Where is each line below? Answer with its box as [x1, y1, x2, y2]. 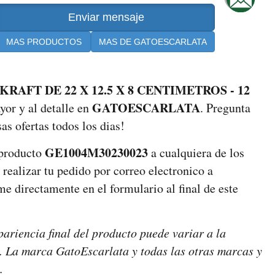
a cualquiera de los [148, 144, 244, 161]
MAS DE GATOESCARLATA [99, 37, 207, 47]
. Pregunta [200, 99, 250, 117]
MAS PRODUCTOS [6, 37, 82, 47]
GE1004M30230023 [45, 144, 148, 162]
